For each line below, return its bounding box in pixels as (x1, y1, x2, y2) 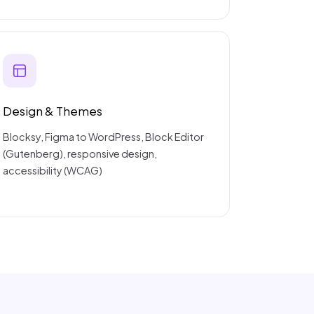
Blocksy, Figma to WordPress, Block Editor (2, 130, 204, 144)
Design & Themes (2, 104, 102, 119)
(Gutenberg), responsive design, (2, 147, 157, 161)
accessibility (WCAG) (2, 164, 102, 177)
